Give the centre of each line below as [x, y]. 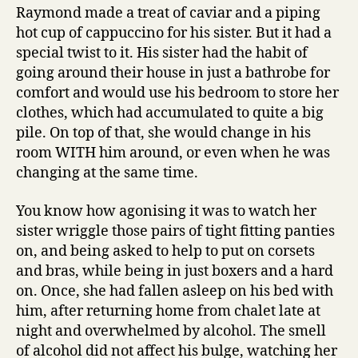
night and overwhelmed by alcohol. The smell [171, 331]
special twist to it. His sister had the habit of [162, 54]
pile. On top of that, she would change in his [163, 133]
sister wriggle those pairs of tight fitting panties [175, 231]
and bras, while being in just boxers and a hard [175, 271]
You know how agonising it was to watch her [166, 211]
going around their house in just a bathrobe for [173, 74]
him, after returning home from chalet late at [168, 311]
